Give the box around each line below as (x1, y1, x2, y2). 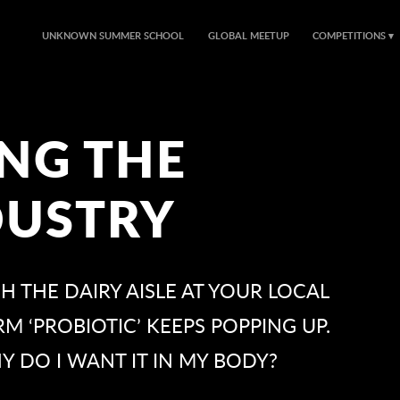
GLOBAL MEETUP (207, 30, 289, 42)
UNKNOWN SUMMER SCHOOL (42, 30, 185, 42)
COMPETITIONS (312, 30, 387, 42)
